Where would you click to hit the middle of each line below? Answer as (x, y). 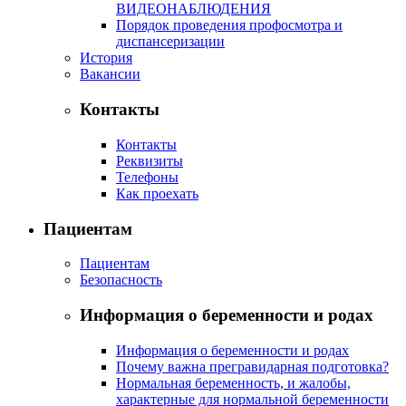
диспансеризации (170, 42)
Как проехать (157, 193)
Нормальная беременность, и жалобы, (233, 382)
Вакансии (110, 74)
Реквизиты (150, 160)
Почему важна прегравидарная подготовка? (252, 366)
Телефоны (147, 177)
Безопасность (121, 280)
